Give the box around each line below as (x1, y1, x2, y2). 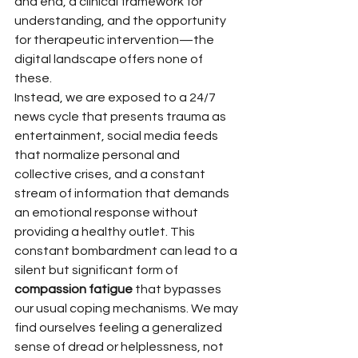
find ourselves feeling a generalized (14, 321, 225, 334)
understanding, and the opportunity (14, 14, 229, 27)
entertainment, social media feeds (14, 129, 221, 142)
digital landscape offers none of (14, 53, 205, 66)
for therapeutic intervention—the (14, 34, 217, 46)
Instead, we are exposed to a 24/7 (14, 91, 218, 104)
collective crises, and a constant (14, 168, 208, 181)
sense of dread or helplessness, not (14, 340, 226, 353)
